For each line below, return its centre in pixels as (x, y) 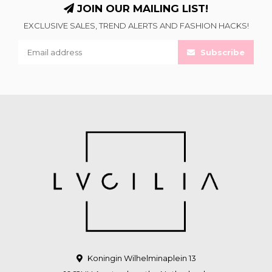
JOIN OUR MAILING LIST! (141, 9)
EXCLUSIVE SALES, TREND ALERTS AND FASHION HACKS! (136, 26)
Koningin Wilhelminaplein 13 (141, 258)
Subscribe (221, 53)
